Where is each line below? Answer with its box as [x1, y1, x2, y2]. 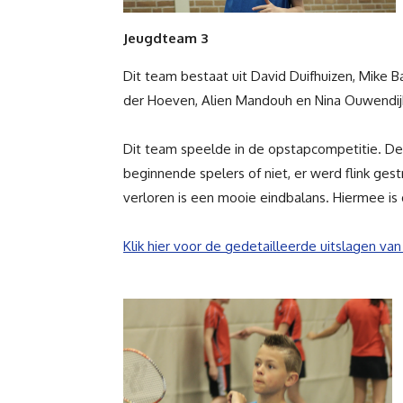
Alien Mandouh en [201, 92, 315, 110]
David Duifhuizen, [251, 67, 359, 85]
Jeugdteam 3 [123, 30, 208, 48]
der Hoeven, [123, 92, 201, 110]
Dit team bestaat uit [123, 67, 251, 85]
